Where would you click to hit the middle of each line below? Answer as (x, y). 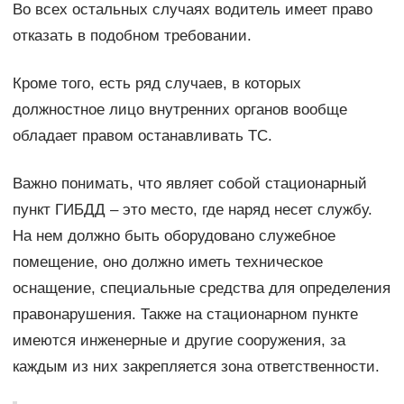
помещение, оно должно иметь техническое (167, 262)
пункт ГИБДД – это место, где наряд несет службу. (192, 209)
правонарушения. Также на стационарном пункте (185, 314)
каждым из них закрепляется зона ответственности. (196, 366)
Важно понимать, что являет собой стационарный (189, 183)
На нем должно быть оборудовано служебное (174, 235)
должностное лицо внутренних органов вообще (179, 109)
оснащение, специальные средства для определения (201, 288)
